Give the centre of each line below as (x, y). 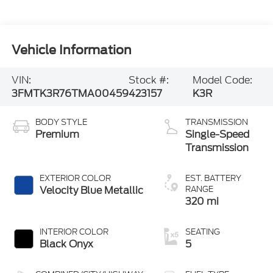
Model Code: (223, 80)
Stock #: (148, 80)
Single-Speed (217, 135)
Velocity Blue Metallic (91, 191)
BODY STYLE (61, 122)
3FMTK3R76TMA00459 (70, 93)
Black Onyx (66, 244)
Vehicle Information (71, 50)
